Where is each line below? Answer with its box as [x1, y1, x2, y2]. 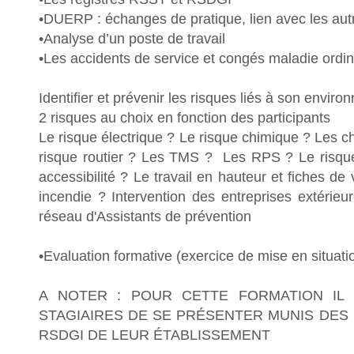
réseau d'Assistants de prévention [39, 209, 251, 224]
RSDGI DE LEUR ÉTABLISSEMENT [39, 327, 270, 343]
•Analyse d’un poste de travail [39, 31, 225, 47]
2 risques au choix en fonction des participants [39, 110, 330, 126]
